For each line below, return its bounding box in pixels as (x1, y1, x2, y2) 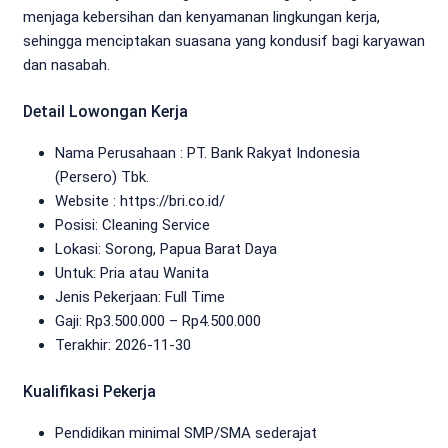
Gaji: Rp (55, 311, 103, 330)
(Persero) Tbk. (55, 167, 149, 186)
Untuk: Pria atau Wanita (55, 263, 209, 282)
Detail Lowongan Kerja (23, 101, 188, 121)
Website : (55, 191, 120, 210)
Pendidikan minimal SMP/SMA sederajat (55, 423, 317, 442)
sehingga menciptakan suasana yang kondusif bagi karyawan (23, 31, 425, 50)
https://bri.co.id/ (120, 191, 225, 210)
